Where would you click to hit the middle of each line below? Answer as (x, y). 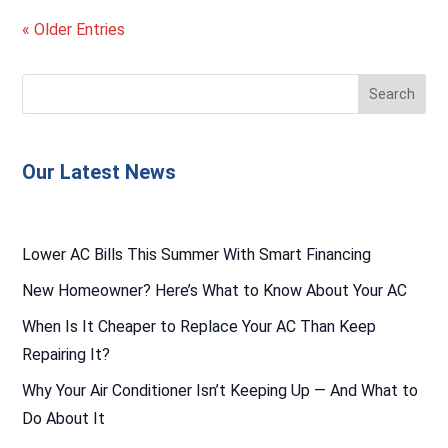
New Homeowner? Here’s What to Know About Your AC (215, 290)
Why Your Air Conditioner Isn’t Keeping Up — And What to (220, 390)
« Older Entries (74, 29)
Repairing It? (66, 354)
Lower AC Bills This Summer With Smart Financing (197, 254)
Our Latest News (99, 172)
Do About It (64, 418)
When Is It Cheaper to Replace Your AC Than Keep (199, 326)
